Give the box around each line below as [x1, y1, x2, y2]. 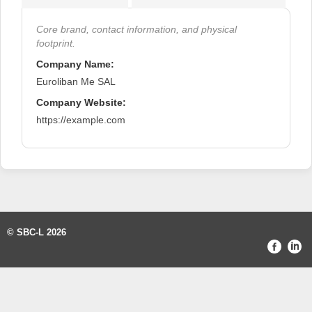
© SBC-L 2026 [7, 226, 66, 237]
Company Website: [36, 96, 126, 108]
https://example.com [36, 114, 125, 125]
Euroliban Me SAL [36, 75, 116, 87]
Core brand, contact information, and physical [36, 23, 237, 35]
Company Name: [36, 58, 114, 70]
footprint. [36, 37, 75, 49]
